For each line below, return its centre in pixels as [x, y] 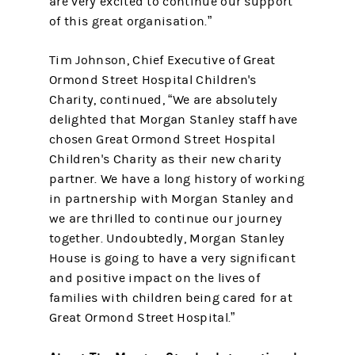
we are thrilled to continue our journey [166, 219]
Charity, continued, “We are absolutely [163, 100]
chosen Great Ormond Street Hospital [162, 139]
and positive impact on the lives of [155, 278]
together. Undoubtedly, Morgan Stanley [167, 239]
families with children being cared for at [171, 298]
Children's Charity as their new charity [166, 159]
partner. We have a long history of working [177, 179]
